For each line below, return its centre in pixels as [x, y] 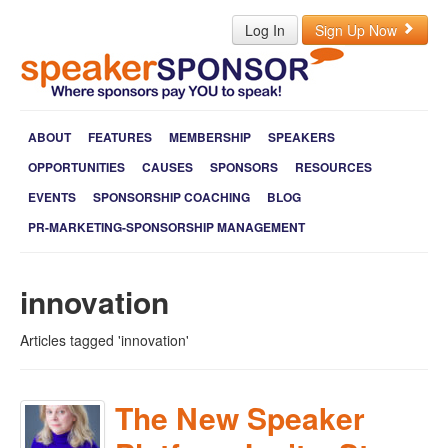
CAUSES [167, 167]
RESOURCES [333, 167]
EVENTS [52, 197]
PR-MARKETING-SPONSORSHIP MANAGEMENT [166, 227]
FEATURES [120, 137]
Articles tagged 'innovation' [104, 340]
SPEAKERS [301, 137]
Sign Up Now [358, 30]
